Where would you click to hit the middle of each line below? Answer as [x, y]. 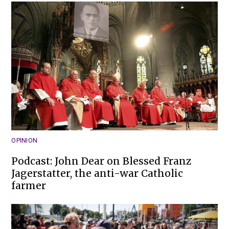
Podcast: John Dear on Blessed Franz [101, 161]
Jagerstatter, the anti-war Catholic [97, 174]
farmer [29, 186]
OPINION [25, 141]
